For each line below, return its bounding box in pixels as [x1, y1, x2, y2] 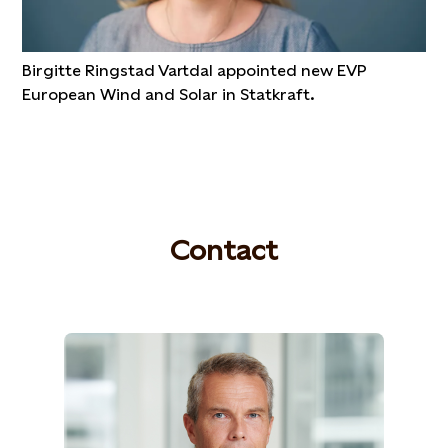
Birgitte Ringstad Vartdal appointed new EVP [22, 60, 368, 80]
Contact [170, 233, 278, 266]
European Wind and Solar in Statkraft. [22, 84, 316, 104]
